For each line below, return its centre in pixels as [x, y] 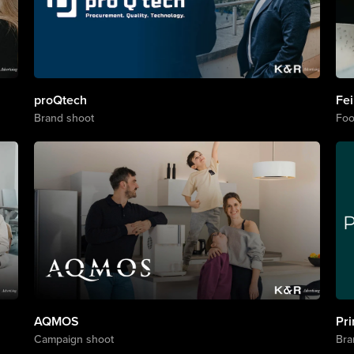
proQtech [60, 100]
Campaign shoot [73, 339]
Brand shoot [64, 118]
